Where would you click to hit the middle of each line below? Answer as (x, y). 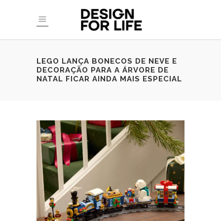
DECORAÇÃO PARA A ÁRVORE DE (103, 70)
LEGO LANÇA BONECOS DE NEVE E (107, 61)
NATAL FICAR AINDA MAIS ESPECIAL (109, 79)
